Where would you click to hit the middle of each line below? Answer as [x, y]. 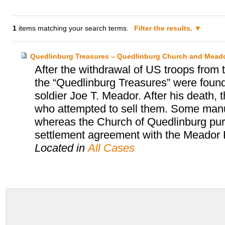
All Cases [111, 148]
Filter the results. [164, 28]
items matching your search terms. [73, 28]
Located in [61, 148]
